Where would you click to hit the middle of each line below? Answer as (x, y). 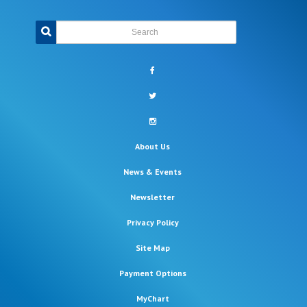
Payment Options (152, 273)
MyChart (152, 299)
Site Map (152, 248)
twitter (166, 96)
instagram (171, 121)
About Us (152, 147)
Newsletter (152, 197)
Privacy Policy (152, 223)
